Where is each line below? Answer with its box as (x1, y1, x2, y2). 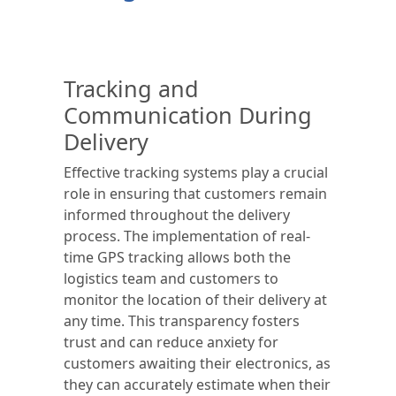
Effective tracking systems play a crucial (64, 163, 328, 182)
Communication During (64, 100, 312, 130)
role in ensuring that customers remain (64, 184, 327, 203)
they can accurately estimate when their (64, 375, 331, 394)
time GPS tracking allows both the (64, 247, 291, 267)
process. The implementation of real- (64, 226, 310, 246)
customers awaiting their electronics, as (64, 354, 331, 373)
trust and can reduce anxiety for (64, 332, 278, 352)
